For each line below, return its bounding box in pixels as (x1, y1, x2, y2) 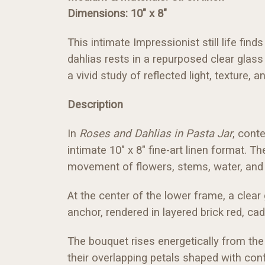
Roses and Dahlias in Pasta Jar (79, 127, 232, 140)
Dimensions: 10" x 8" (67, 7, 167, 20)
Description (67, 98, 123, 111)
